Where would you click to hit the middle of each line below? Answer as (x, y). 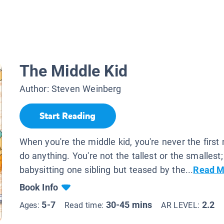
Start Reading (67, 116)
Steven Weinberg (86, 89)
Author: (35, 89)
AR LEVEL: (181, 205)
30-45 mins (129, 204)
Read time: (85, 205)
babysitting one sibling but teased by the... (106, 169)
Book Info (39, 187)
